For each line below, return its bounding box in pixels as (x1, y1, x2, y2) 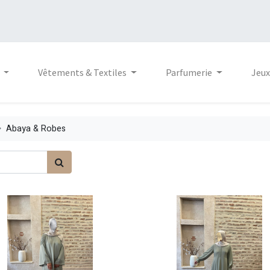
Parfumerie (165, 66, 212, 79)
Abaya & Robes (5, 122, 66, 135)
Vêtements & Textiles (38, 66, 127, 79)
